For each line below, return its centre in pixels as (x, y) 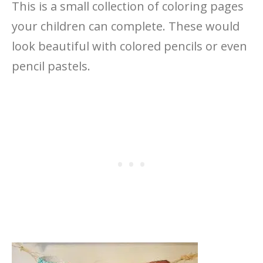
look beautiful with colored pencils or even (129, 46)
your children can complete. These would (126, 26)
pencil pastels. (51, 66)
